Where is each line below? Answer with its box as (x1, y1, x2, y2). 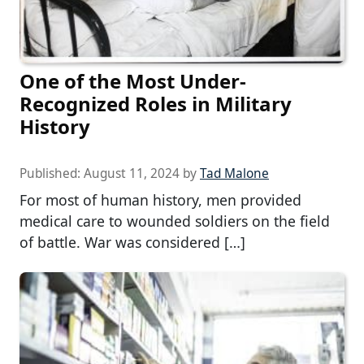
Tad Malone (200, 165, 269, 183)
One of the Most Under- (19, 67, 246, 95)
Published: (19, 165, 84, 183)
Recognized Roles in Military (19, 90, 292, 118)
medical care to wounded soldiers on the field (19, 211, 330, 232)
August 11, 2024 (84, 165, 180, 183)
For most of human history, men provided (19, 190, 301, 210)
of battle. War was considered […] (19, 232, 245, 253)
